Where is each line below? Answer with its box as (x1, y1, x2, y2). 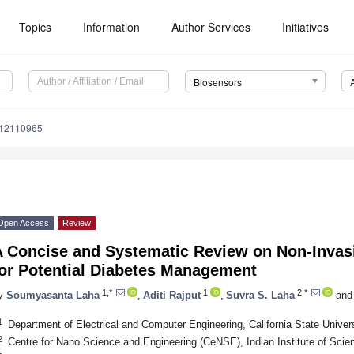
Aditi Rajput (143, 288, 201, 301)
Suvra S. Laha (226, 288, 295, 301)
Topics (19, 19, 52, 35)
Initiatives (282, 19, 330, 35)
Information (83, 19, 141, 35)
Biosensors (193, 75, 242, 89)
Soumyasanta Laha (6, 288, 100, 301)
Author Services (171, 19, 251, 35)
